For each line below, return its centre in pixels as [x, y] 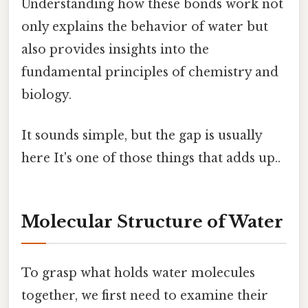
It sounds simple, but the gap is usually [142, 136]
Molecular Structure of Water [152, 221]
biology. [46, 95]
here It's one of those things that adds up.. [151, 158]
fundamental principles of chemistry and [150, 72]
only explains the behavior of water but [145, 26]
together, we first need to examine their [145, 296]
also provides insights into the [115, 49]
